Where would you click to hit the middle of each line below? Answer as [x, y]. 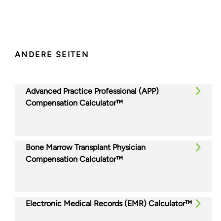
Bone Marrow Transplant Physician [86, 147]
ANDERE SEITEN [52, 54]
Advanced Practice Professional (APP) [92, 91]
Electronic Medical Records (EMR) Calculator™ [109, 203]
